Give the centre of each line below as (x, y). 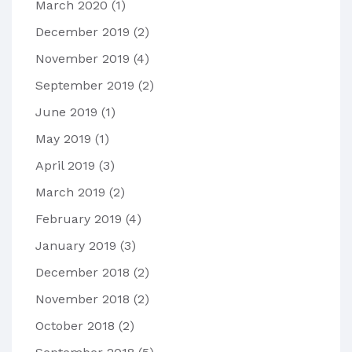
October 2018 (77, 326)
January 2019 (78, 246)
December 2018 (84, 273)
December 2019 (84, 32)
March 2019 (72, 192)
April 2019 (67, 166)
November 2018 (84, 299)
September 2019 (87, 86)
